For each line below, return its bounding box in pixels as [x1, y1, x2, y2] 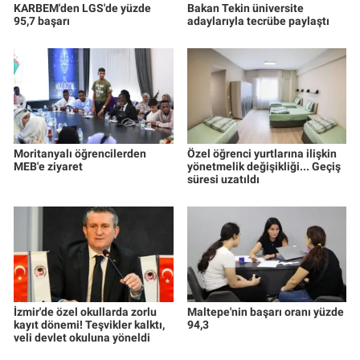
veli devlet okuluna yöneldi [14, 331, 150, 345]
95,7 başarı [14, 14, 70, 28]
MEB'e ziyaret [14, 160, 83, 174]
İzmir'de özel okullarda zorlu [14, 305, 157, 319]
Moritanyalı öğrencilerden [14, 147, 146, 161]
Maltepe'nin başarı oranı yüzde [186, 305, 344, 319]
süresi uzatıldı [186, 173, 260, 186]
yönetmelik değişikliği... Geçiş [186, 160, 341, 174]
